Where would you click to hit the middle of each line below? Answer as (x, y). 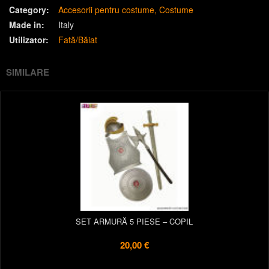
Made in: (27, 25)
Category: (29, 10)
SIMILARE (28, 72)
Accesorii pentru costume (106, 10)
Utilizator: (29, 40)
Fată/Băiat (78, 40)
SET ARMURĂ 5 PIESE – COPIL (134, 221)
